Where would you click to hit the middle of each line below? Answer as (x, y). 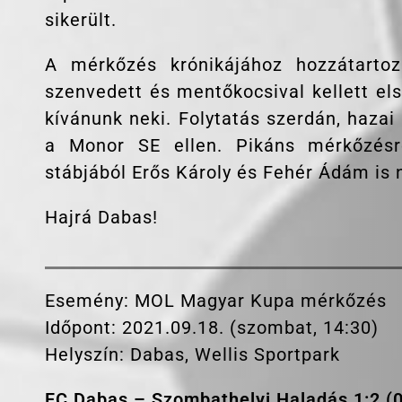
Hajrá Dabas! (101, 218)
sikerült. (81, 20)
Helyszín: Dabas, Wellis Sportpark (192, 355)
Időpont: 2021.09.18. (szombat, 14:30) (212, 328)
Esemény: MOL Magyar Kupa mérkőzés (216, 301)
